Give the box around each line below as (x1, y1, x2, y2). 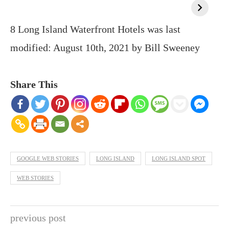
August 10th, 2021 (53, 42, 129, 53)
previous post (10, 212, 66, 223)
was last (145, 24, 180, 35)
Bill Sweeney (145, 42, 200, 53)
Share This (10, 79, 58, 90)
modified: (10, 42, 53, 53)
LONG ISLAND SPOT (152, 155, 205, 162)
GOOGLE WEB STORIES (17, 155, 79, 162)
